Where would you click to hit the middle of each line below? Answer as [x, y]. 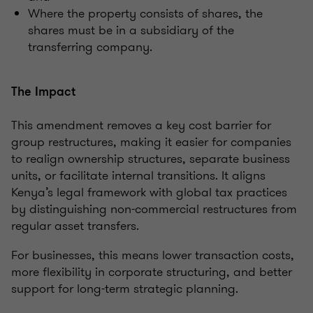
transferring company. [90, 47]
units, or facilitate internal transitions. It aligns [138, 176]
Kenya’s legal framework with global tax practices [149, 192]
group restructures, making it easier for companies [151, 142]
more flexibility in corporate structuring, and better [152, 272]
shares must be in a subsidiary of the [131, 30]
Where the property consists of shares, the [145, 14]
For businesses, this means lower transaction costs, [153, 255]
